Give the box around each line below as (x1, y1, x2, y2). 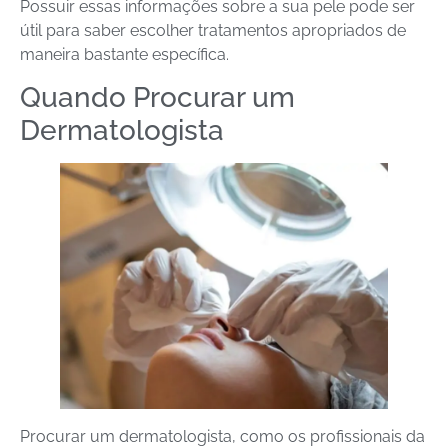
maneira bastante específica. (20, 44, 229, 64)
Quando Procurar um (20, 81, 295, 115)
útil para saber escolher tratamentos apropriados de (20, 20, 406, 40)
